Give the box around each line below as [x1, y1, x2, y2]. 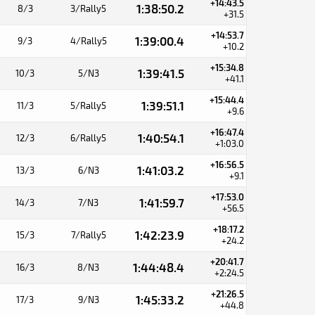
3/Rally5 [70, 3, 106, 14]
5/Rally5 [70, 100, 106, 111]
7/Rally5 [70, 229, 106, 240]
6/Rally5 [70, 132, 106, 143]
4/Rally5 [70, 35, 107, 46]
